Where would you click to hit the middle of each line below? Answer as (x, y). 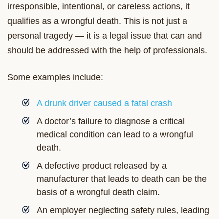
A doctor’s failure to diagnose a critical (111, 121)
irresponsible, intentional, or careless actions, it (99, 6)
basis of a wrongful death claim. (98, 192)
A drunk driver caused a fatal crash (104, 103)
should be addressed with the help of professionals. (107, 50)
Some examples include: (55, 77)
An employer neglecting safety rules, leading (123, 210)
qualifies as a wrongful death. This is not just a (97, 21)
